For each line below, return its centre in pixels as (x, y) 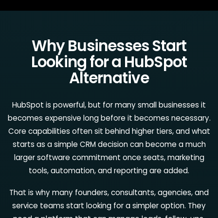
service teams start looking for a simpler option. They (109, 205)
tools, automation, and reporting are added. (109, 170)
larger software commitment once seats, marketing (109, 157)
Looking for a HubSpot (109, 62)
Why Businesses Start (109, 46)
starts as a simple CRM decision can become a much (109, 144)
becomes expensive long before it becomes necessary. (109, 118)
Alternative (109, 78)
